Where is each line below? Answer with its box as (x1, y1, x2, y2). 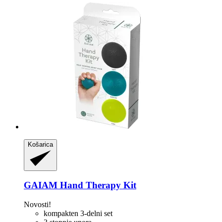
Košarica (28, 140, 53, 148)
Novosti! (24, 200, 51, 209)
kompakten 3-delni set (44, 209, 112, 218)
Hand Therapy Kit (57, 180, 136, 191)
